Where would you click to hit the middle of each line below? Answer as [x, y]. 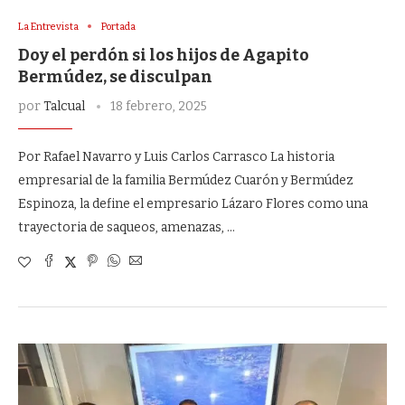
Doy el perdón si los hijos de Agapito [164, 55]
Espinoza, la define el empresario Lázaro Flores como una [193, 203]
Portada [118, 26]
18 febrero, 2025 [159, 106]
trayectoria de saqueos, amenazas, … [127, 227]
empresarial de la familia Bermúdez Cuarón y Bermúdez [186, 180]
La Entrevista [48, 26]
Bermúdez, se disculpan [115, 76]
